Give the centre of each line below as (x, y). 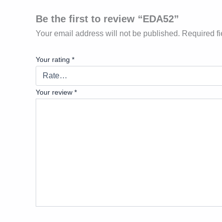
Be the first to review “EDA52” (107, 19)
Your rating (54, 59)
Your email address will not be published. (108, 34)
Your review (55, 92)
